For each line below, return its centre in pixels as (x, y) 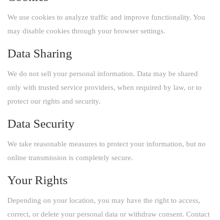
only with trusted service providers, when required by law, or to (105, 87)
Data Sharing (40, 53)
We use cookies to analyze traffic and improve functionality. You (106, 17)
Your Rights (38, 180)
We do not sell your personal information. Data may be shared (103, 73)
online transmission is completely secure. (70, 157)
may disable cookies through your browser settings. (86, 31)
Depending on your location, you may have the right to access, (104, 200)
